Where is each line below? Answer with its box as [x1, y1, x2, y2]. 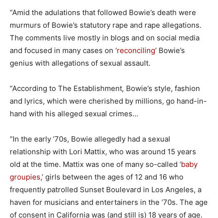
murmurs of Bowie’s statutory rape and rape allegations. [10, 20, 201, 30]
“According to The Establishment [10, 83, 122, 93]
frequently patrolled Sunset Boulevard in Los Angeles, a [10, 184, 201, 194]
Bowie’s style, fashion [126, 83, 200, 93]
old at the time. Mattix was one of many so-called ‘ [10, 159, 181, 169]
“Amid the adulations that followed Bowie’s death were [10, 7, 196, 17]
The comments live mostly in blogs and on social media [10, 33, 200, 42]
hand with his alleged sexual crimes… [10, 109, 138, 118]
